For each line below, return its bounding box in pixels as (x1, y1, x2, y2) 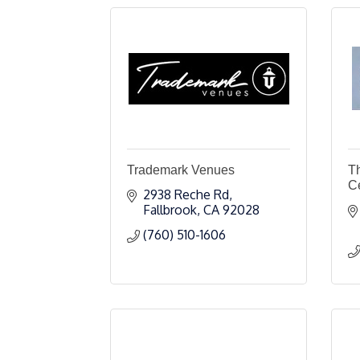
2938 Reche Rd (143, 186, 229, 202)
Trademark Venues (127, 163, 235, 177)
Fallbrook (143, 202, 197, 218)
